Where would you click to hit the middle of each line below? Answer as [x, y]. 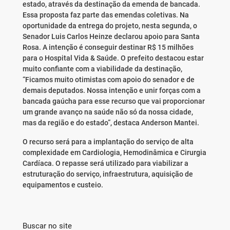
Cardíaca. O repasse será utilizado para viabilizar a [105, 164]
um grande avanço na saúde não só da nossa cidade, [108, 112]
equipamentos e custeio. [63, 185]
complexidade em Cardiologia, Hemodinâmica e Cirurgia [114, 153]
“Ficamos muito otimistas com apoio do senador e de [108, 80]
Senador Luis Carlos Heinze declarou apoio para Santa [111, 37]
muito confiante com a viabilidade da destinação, [102, 69]
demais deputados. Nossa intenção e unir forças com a [111, 91]
